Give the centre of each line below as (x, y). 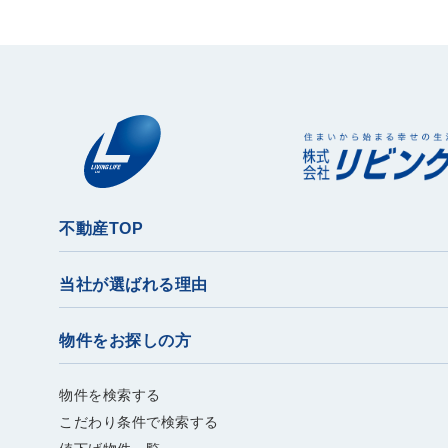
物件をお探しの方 (125, 341)
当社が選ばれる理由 (133, 285)
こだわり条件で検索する (139, 422)
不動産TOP (101, 229)
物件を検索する (110, 395)
